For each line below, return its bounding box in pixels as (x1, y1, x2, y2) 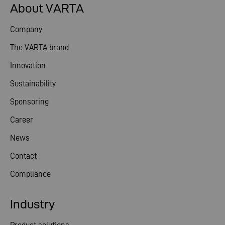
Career (10, 115, 33, 124)
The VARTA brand (10, 43, 69, 52)
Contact (10, 151, 37, 160)
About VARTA (10, 2, 84, 15)
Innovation (10, 61, 46, 70)
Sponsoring (10, 97, 49, 106)
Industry (10, 197, 55, 211)
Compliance (10, 169, 51, 178)
